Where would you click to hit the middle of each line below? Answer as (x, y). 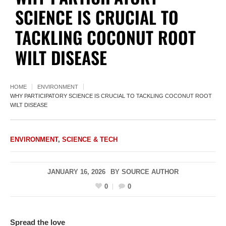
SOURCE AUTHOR (150, 172)
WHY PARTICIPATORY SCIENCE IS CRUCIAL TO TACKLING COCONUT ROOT (111, 96)
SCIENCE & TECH (90, 140)
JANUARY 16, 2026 (76, 172)
